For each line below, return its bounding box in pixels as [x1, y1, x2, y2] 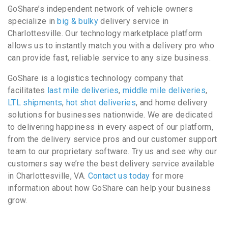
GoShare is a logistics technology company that [8, 73, 184, 83]
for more [150, 171, 184, 181]
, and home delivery [135, 98, 208, 108]
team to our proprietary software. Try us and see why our [8, 147, 217, 157]
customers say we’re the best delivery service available [8, 159, 215, 169]
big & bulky [57, 16, 99, 26]
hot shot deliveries [66, 98, 136, 108]
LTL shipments [8, 98, 63, 108]
